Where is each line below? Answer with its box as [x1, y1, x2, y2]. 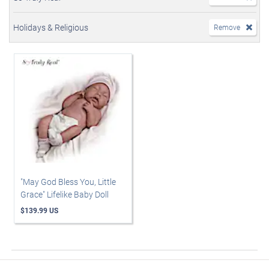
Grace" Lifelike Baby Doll [20, 189, 109, 200]
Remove [214, 22, 240, 32]
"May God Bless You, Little [20, 176, 116, 187]
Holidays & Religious [13, 22, 88, 33]
